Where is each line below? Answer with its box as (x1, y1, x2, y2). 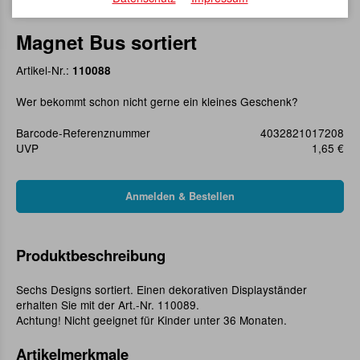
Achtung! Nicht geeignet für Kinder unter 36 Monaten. (16, 312, 287, 329)
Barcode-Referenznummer (16, 125, 150, 141)
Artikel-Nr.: (16, 62, 72, 79)
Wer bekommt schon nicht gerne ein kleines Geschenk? (16, 93, 298, 110)
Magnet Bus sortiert (16, 28, 197, 56)
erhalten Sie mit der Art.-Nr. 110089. (16, 297, 199, 313)
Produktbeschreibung (16, 244, 166, 267)
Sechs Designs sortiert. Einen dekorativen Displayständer (16, 281, 307, 298)
